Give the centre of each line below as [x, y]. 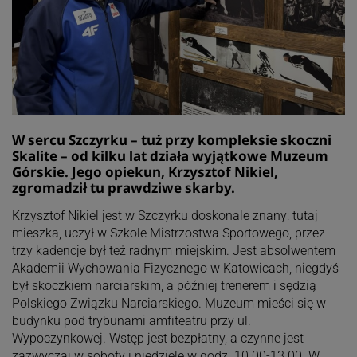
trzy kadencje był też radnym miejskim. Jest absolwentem [173, 250]
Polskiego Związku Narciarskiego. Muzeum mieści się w [169, 303]
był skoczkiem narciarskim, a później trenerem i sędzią [164, 285]
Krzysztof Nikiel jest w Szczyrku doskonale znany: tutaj [165, 215]
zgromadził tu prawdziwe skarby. [123, 187]
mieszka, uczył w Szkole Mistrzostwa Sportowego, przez [168, 233]
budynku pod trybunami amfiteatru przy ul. [131, 320]
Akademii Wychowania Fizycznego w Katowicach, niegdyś [175, 268]
